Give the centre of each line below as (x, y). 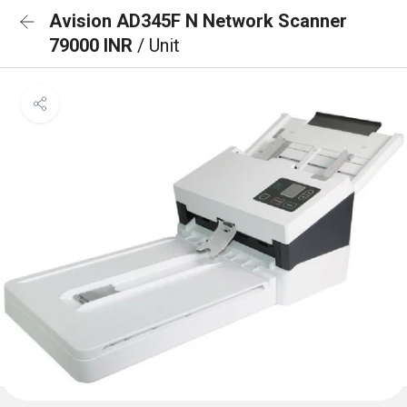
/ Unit (159, 45)
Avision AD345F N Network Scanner (198, 21)
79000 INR (93, 45)
